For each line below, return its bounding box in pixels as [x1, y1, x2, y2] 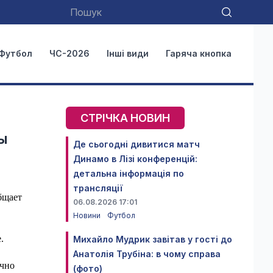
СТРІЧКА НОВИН [80, 112, 170, 124]
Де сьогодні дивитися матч [73, 139, 200, 149]
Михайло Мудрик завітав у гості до [73, 234, 232, 244]
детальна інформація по [73, 168, 184, 179]
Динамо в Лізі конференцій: [73, 154, 197, 164]
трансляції [73, 183, 122, 193]
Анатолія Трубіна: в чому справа [73, 249, 221, 259]
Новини [73, 211, 102, 220]
